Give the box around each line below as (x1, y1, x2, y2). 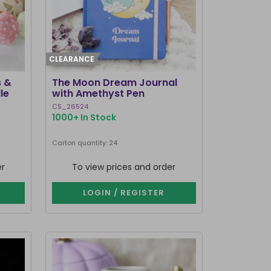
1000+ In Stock (51, 111, 116, 123)
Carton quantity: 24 (51, 138, 117, 148)
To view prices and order (72, 161, 176, 173)
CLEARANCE (48, 54, 94, 64)
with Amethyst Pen (51, 87, 145, 100)
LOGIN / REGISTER (83, 187, 165, 198)
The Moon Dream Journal (51, 76, 177, 90)
